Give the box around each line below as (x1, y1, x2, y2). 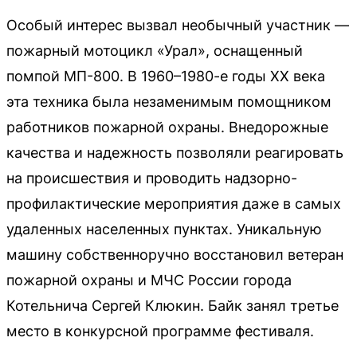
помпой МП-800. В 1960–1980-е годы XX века (6, 68, 325, 84)
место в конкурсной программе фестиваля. (6, 323, 314, 339)
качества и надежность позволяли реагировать (6, 144, 343, 161)
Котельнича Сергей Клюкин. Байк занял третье (6, 297, 339, 314)
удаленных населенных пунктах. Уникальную (6, 221, 322, 237)
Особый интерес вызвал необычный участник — (6, 17, 349, 33)
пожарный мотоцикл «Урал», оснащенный (6, 42, 303, 59)
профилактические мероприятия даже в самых (6, 195, 341, 212)
